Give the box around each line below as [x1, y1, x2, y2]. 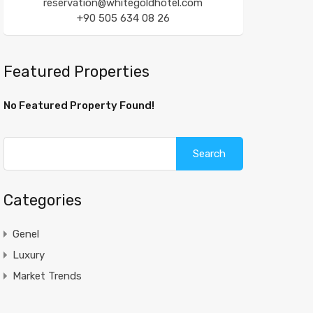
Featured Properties [3, 62, 150, 81]
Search [175, 136, 208, 149]
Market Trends [12, 270, 82, 282]
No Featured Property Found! [3, 99, 154, 112]
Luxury [12, 249, 45, 261]
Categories [3, 191, 82, 210]
